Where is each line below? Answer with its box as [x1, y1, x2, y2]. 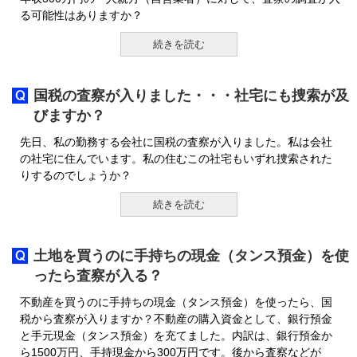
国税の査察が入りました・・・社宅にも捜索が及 [33, 88, 349, 104]
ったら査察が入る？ [33, 268, 163, 284]
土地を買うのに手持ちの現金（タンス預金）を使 [33, 248, 349, 264]
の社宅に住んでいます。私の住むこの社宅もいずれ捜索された [20, 152, 332, 165]
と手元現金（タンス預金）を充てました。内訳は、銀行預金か [20, 329, 332, 342]
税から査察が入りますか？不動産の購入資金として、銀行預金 [20, 312, 332, 325]
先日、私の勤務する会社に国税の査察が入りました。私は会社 [20, 135, 332, 148]
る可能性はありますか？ [20, 9, 143, 22]
